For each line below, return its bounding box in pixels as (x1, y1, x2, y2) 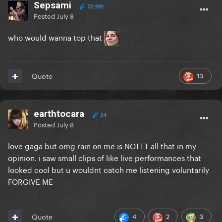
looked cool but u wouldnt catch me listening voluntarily (8, 163, 209, 175)
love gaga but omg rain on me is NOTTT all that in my (8, 139, 196, 152)
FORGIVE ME (8, 175, 53, 187)
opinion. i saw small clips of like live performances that (8, 151, 201, 164)
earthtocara (34, 108, 84, 120)
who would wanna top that (8, 31, 104, 43)
